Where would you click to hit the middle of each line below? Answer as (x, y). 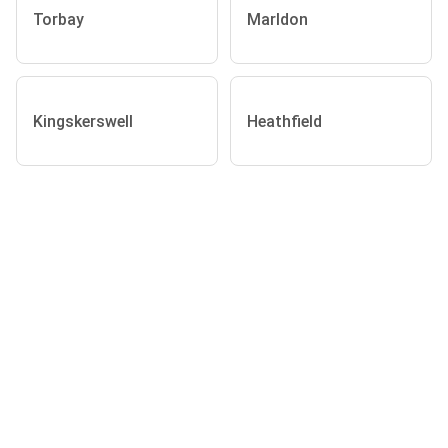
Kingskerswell (83, 121)
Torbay (58, 19)
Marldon (277, 19)
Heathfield (284, 121)
